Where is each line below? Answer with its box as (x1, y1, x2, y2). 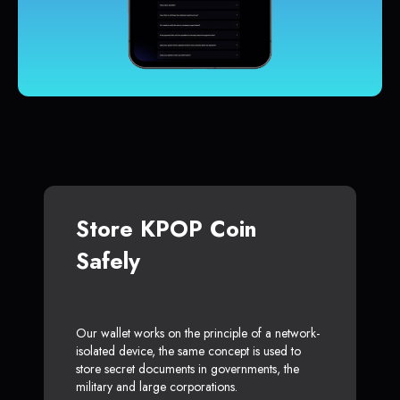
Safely (76, 245, 140, 278)
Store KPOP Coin (76, 212, 257, 246)
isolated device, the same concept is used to (76, 342, 301, 361)
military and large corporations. (76, 378, 237, 396)
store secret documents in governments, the (76, 360, 299, 379)
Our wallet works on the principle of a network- (76, 324, 320, 343)
